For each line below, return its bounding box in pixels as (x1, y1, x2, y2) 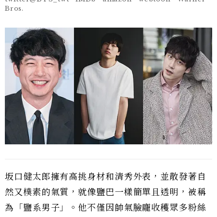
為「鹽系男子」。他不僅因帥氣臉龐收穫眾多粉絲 (5, 202, 206, 213)
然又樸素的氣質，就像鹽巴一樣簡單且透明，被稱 (5, 186, 206, 198)
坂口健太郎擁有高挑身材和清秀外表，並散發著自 (5, 171, 206, 182)
